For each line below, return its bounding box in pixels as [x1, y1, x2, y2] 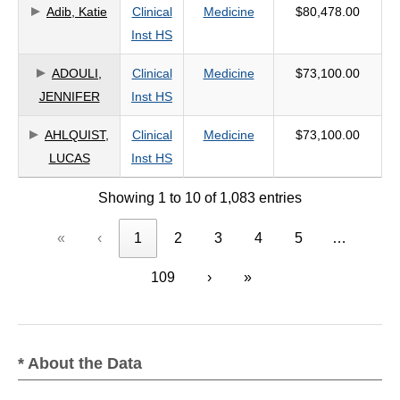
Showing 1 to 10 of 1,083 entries [98, 190, 302, 205]
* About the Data [18, 354, 142, 372]
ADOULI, [52, 66, 102, 80]
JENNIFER [38, 89, 100, 104]
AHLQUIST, [45, 128, 109, 142]
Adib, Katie [46, 4, 107, 19]
